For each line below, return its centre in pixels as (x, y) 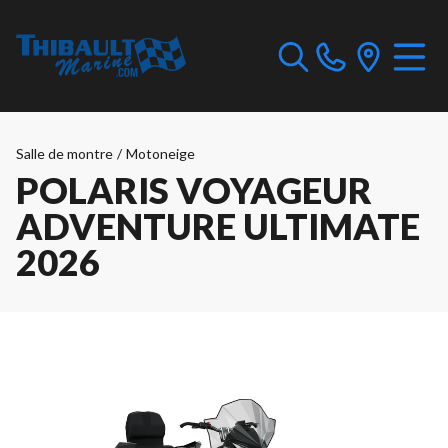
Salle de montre (64, 153)
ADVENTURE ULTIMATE (218, 226)
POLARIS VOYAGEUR (194, 190)
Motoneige (160, 153)
